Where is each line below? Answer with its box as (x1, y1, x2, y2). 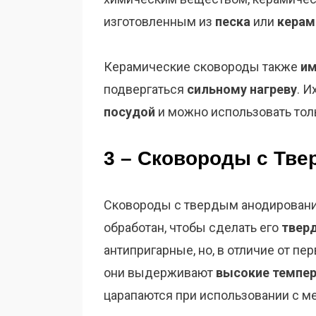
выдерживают (128, 265, 216, 281)
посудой (104, 104, 155, 120)
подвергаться (104, 82, 187, 97)
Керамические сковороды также (104, 59, 300, 75)
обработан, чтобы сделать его (104, 220, 281, 236)
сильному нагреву (187, 82, 297, 97)
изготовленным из (104, 14, 215, 30)
